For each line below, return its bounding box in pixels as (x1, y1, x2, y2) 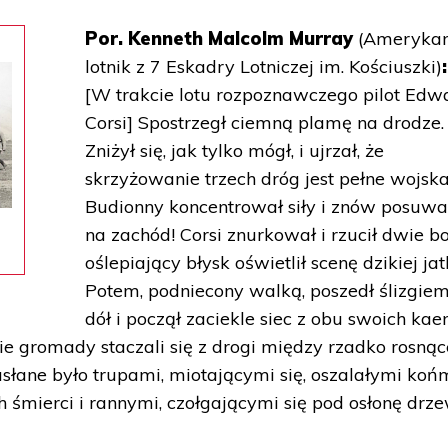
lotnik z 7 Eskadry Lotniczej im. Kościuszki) (85, 55, 443, 78)
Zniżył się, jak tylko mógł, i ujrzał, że (85, 139, 385, 162)
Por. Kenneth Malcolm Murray (85, 27, 359, 50)
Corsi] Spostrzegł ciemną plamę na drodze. (85, 111, 445, 134)
